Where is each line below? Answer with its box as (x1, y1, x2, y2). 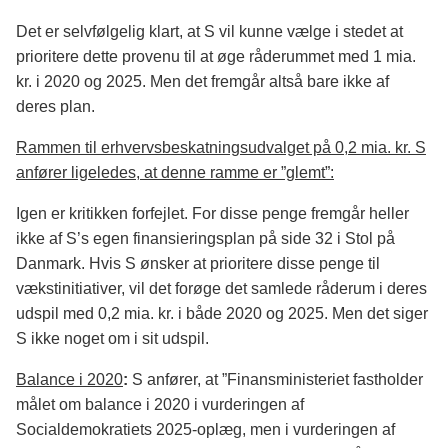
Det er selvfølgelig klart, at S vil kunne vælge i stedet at (16, 23, 403, 41)
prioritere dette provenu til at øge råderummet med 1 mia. (16, 48, 416, 66)
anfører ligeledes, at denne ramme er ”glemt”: (16, 164, 334, 182)
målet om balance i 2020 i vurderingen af (16, 396, 304, 414)
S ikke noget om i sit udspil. (16, 330, 209, 348)
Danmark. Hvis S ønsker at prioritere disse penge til (16, 255, 380, 273)
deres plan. (16, 98, 95, 116)
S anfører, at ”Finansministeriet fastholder (132, 371, 423, 389)
